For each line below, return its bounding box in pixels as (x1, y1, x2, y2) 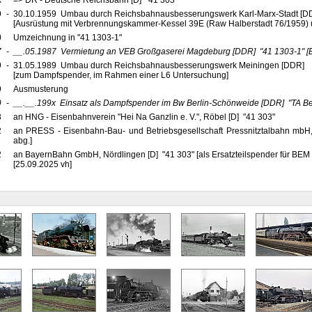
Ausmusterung (13, 84, 70, 94)
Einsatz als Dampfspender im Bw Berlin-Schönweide (59, 98, 259, 108)
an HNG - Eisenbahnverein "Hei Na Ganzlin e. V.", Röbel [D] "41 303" (13, 112, 277, 122)
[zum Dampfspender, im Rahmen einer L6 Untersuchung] (13, 70, 228, 80)
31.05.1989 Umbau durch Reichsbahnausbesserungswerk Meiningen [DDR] (13, 61, 309, 70)
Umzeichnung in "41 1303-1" (13, 33, 124, 42)
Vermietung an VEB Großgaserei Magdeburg (60, 47, 231, 56)
